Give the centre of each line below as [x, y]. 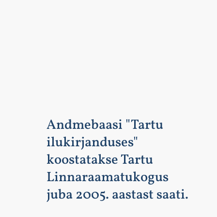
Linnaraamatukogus [107, 177]
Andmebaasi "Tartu [105, 125]
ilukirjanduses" [92, 142]
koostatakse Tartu [100, 160]
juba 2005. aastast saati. [117, 195]
